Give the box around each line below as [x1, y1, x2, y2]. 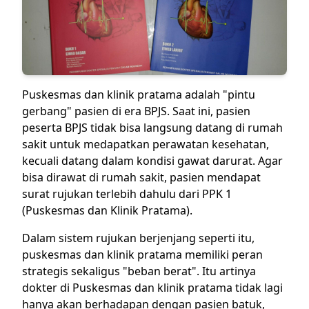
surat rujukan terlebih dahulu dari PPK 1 [22, 186, 232, 201]
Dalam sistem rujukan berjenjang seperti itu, [22, 230, 255, 246]
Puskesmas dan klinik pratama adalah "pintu [22, 87, 255, 102]
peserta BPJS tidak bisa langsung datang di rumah [22, 120, 283, 135]
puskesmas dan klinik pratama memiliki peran [22, 247, 263, 262]
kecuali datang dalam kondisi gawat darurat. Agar [22, 153, 283, 168]
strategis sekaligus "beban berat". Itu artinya [22, 263, 256, 279]
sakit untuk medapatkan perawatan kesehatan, [22, 137, 269, 152]
